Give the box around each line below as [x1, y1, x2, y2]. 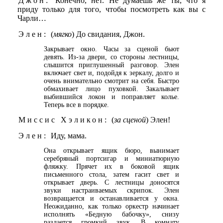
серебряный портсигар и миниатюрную [44, 154, 179, 162]
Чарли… [17, 14, 46, 23]
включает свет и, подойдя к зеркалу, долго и [44, 69, 179, 77]
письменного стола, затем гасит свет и [44, 170, 179, 178]
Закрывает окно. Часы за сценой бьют [44, 45, 179, 53]
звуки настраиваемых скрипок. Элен [44, 186, 179, 194]
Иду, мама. [48, 131, 87, 140]
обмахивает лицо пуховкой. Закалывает [44, 85, 179, 93]
